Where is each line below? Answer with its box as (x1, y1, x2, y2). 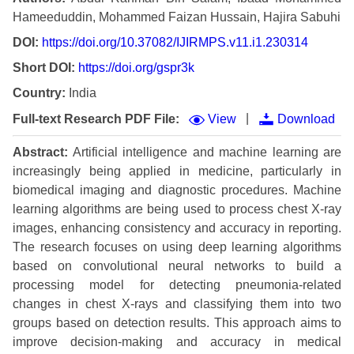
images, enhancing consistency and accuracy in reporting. (13, 220, 341, 235)
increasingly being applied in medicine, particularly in (13, 164, 341, 178)
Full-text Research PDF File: (13, 111, 179, 126)
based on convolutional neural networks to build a (13, 258, 341, 273)
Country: (13, 86, 66, 100)
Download (277, 111, 335, 126)
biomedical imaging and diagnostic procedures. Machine (13, 183, 341, 197)
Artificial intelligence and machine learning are (72, 145, 341, 159)
